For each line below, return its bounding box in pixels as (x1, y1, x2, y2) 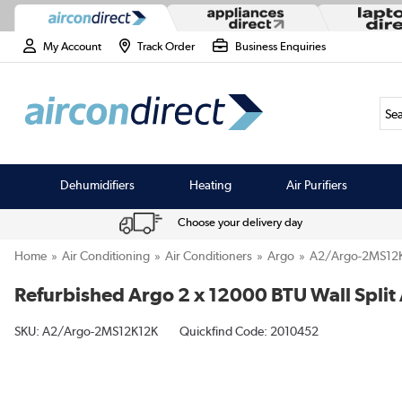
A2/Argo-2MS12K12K (42, 324, 158, 338)
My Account (43, 39, 102, 53)
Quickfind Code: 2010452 (179, 324, 319, 338)
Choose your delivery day (178, 215, 303, 229)
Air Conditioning (62, 249, 150, 263)
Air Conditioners (165, 249, 252, 263)
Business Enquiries (234, 39, 326, 53)
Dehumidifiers (59, 178, 135, 192)
